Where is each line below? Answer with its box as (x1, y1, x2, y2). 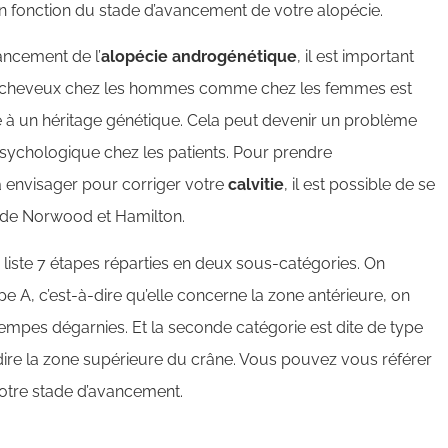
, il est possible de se (284, 175, 435, 195)
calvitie (228, 175, 284, 195)
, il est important (297, 47, 414, 67)
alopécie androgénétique (101, 47, 297, 67)
